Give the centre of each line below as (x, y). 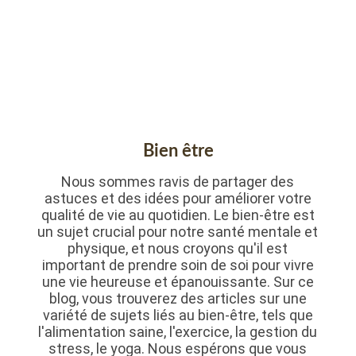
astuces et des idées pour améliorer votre (178, 198)
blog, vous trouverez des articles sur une (178, 298)
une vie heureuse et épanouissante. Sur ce (178, 281)
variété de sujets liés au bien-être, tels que (178, 315)
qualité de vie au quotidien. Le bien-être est (178, 215)
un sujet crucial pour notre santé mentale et (178, 231)
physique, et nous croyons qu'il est (178, 248)
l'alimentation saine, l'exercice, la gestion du (178, 331)
